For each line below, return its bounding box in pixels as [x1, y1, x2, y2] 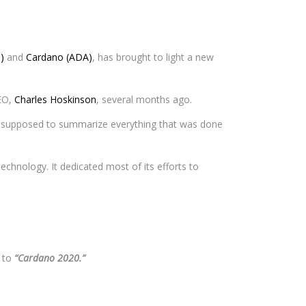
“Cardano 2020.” [14, 251, 85, 264]
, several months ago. [96, 93, 192, 106]
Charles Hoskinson [14, 93, 96, 106]
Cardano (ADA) [26, 51, 92, 64]
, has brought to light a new [92, 51, 214, 64]
